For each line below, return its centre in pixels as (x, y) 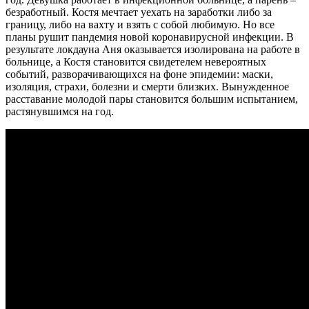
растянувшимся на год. (60, 112)
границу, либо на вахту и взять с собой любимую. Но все (140, 25)
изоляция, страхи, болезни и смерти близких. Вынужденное (147, 87)
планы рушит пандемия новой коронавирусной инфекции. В (150, 37)
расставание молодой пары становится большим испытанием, (152, 99)
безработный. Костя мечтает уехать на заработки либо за (139, 12)
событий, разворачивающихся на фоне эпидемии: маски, (139, 74)
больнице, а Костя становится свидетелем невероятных (136, 62)
